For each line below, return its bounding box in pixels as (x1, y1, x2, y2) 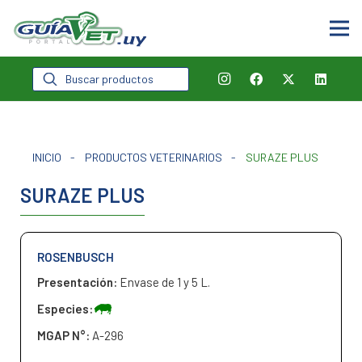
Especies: (37, 301, 93, 316)
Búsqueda (31, 64, 85, 80)
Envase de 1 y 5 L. (120, 275, 210, 289)
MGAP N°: (37, 328, 92, 343)
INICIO (32, 150, 61, 164)
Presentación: (37, 275, 120, 289)
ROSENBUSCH (37, 250, 114, 264)
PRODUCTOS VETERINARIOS (84, 150, 222, 164)
